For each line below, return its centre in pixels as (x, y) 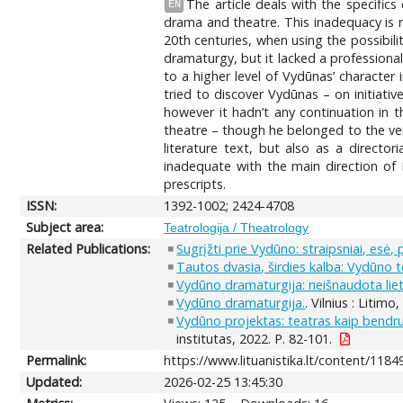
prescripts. (195, 184)
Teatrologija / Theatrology (237, 227)
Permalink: (57, 360)
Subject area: (65, 227)
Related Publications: (89, 248)
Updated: (54, 381)
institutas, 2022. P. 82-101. (255, 338)
